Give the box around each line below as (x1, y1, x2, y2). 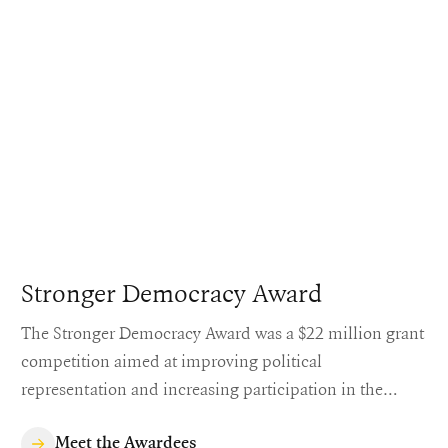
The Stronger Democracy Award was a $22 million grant (21, 319, 425, 345)
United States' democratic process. (21, 403, 273, 429)
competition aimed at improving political (21, 347, 323, 373)
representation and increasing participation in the (21, 375, 384, 401)
